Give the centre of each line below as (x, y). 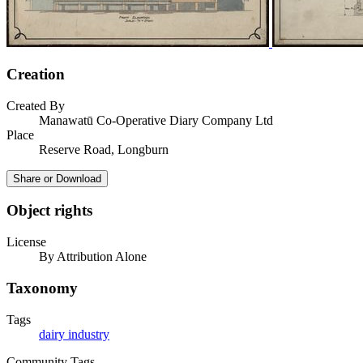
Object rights (49, 211)
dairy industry (74, 334)
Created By (36, 105)
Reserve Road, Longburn (104, 149)
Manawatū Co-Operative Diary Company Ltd (156, 120)
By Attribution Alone (93, 257)
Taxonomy (42, 288)
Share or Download (57, 178)
